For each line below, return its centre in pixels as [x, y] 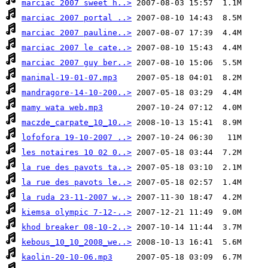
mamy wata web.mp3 [62, 108]
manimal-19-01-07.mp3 [69, 78]
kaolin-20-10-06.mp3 [67, 257]
